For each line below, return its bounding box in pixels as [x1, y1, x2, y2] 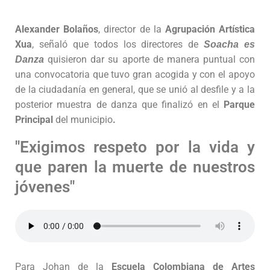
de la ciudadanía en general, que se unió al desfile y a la [15, 83, 255, 95]
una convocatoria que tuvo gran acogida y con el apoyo [15, 68, 255, 80]
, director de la [98, 23, 165, 35]
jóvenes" [15, 178, 75, 196]
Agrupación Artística [165, 23, 256, 35]
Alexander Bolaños [15, 23, 99, 35]
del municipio [55, 113, 113, 125]
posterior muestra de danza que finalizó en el [15, 98, 224, 110]
